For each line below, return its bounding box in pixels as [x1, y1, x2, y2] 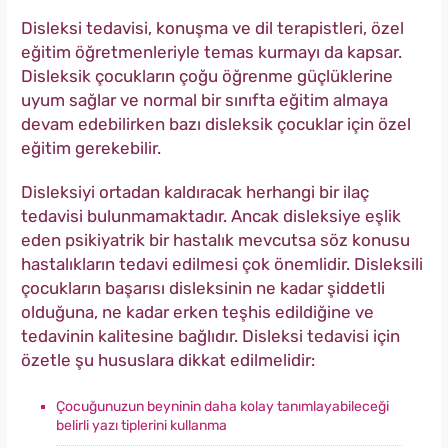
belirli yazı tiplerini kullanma [56, 417, 227, 435]
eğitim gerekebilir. [21, 138, 161, 159]
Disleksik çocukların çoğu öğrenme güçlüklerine [21, 66, 393, 87]
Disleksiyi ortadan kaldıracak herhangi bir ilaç [21, 182, 369, 203]
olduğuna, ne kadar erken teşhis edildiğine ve [21, 302, 374, 323]
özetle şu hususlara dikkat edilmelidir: [21, 350, 315, 371]
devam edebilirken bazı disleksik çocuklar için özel [21, 114, 411, 135]
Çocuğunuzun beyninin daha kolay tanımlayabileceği [56, 398, 389, 416]
